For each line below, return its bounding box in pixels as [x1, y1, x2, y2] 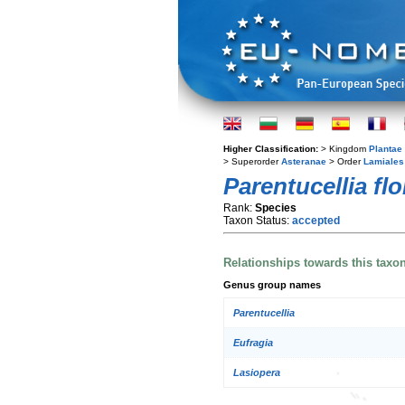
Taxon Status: [223, 214, 292, 227]
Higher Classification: [223, 144, 321, 154]
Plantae [369, 144, 402, 154]
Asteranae [281, 156, 326, 166]
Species [255, 202, 297, 214]
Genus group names [223, 278, 321, 290]
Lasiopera [233, 367, 280, 379]
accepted [292, 214, 340, 227]
